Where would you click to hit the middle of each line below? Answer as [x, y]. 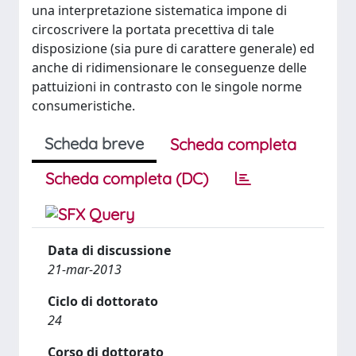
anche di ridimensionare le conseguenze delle [169, 68]
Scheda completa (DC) [127, 178]
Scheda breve [94, 143]
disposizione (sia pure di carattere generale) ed [173, 48]
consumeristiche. [83, 106]
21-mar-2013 [85, 269]
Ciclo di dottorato [103, 301]
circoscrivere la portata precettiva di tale [153, 29]
